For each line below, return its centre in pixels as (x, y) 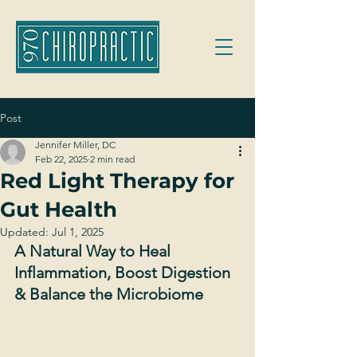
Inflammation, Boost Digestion (124, 273)
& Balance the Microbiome (109, 294)
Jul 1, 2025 (78, 232)
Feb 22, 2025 (61, 159)
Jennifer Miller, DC (75, 145)
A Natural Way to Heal (94, 251)
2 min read (112, 159)
